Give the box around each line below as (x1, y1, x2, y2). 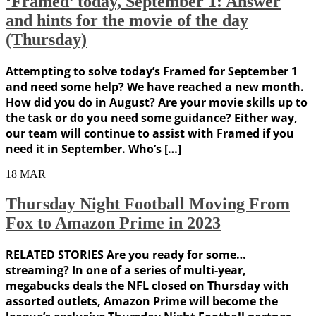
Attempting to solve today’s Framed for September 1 (6, 63, 298, 79)
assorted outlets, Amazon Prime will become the (6, 293, 278, 309)
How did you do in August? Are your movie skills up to (6, 94, 308, 110)
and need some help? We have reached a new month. (6, 78, 304, 95)
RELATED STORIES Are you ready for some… (6, 246, 246, 262)
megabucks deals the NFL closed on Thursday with (6, 277, 289, 293)
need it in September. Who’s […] (6, 140, 181, 157)
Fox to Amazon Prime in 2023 (6, 213, 221, 232)
